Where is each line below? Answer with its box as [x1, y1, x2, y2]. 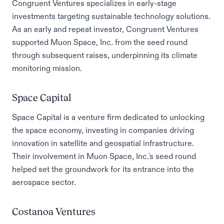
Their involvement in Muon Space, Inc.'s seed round [12, 152, 196, 160]
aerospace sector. [12, 178, 76, 186]
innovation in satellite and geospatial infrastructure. [12, 139, 194, 147]
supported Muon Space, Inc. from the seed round [12, 38, 187, 46]
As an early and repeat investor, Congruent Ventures [12, 25, 198, 33]
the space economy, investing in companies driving [12, 126, 194, 134]
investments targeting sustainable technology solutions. [12, 12, 210, 20]
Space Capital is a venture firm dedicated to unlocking [12, 113, 204, 121]
